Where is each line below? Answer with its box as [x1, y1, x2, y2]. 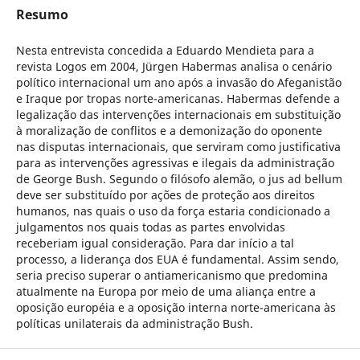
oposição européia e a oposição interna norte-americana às [15, 299, 336, 315]
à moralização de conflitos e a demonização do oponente [15, 122, 322, 138]
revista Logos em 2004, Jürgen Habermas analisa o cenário [15, 58, 332, 74]
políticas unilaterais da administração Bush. [15, 315, 253, 331]
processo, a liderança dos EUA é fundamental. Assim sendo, [15, 251, 339, 267]
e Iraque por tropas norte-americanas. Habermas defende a [15, 90, 340, 106]
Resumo [15, 5, 68, 23]
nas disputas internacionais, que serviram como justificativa [15, 138, 341, 154]
